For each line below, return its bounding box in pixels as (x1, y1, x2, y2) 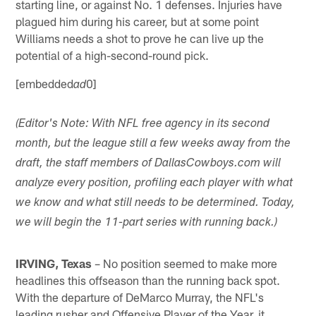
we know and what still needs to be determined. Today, (16, 197, 296, 209)
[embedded (16, 76, 74, 91)
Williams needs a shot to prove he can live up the (16, 31, 265, 46)
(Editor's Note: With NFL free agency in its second (16, 118, 270, 130)
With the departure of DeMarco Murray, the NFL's (16, 289, 265, 304)
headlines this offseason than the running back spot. (16, 272, 281, 287)
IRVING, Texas (16, 255, 92, 270)
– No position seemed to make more (92, 255, 278, 270)
